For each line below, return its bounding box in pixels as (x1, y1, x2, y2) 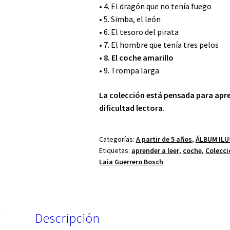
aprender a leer (131, 146, 179, 156)
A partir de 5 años (136, 135, 192, 144)
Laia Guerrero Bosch (99, 157, 163, 167)
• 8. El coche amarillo (99, 52, 174, 63)
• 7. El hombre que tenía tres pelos (99, 40, 219, 50)
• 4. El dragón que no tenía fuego (99, 1, 212, 12)
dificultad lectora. (99, 102, 165, 113)
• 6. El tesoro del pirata (99, 27, 179, 37)
